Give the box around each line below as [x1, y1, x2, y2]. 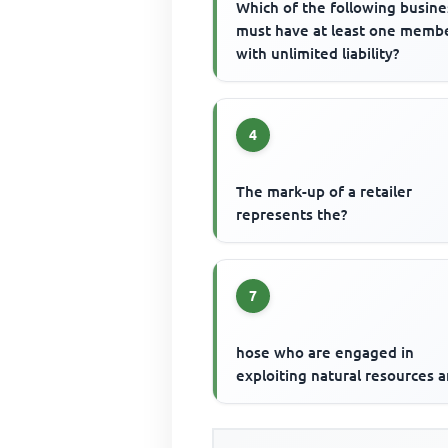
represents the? [236, 206, 348, 224]
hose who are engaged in [236, 344, 415, 362]
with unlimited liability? [236, 45, 400, 63]
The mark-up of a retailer [236, 183, 413, 201]
